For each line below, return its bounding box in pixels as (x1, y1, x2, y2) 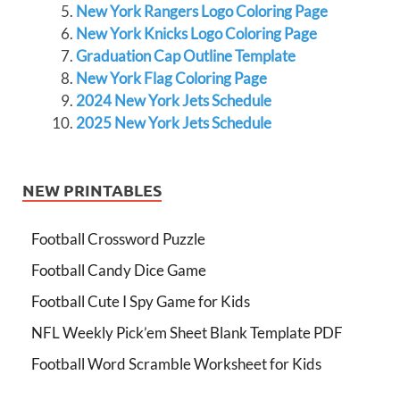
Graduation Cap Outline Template (75, 46, 296, 65)
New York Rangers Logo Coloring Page (75, 2, 328, 21)
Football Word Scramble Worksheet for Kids (31, 354, 321, 373)
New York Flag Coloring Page (75, 69, 267, 87)
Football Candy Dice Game (31, 261, 206, 279)
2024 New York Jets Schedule (75, 91, 271, 110)
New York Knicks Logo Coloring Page (75, 24, 317, 43)
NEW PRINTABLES (22, 179, 162, 200)
